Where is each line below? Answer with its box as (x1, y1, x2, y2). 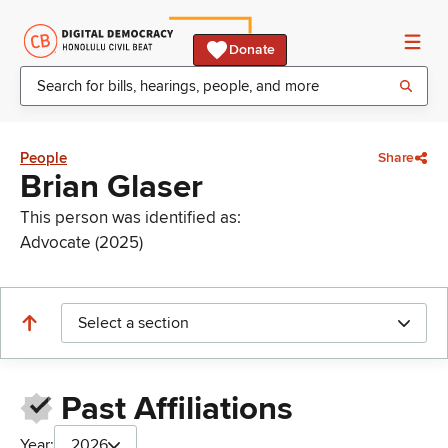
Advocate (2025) (20, 232, 143, 253)
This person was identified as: (20, 207, 241, 228)
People (20, 149, 67, 167)
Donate (229, 41, 275, 58)
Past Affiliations (60, 389, 293, 430)
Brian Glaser (20, 167, 203, 207)
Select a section (78, 313, 189, 333)
